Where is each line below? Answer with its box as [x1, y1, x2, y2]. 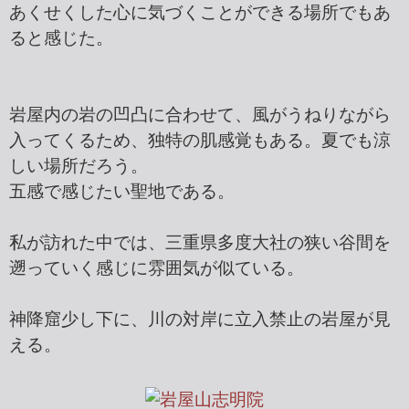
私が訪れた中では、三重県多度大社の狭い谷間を [9, 232, 391, 252]
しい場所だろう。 [9, 155, 148, 175]
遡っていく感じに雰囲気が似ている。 [9, 257, 304, 278]
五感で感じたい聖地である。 [9, 181, 235, 201]
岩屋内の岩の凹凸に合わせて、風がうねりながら [9, 104, 391, 124]
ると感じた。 [9, 27, 113, 47]
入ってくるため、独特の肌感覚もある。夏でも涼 [9, 130, 391, 150]
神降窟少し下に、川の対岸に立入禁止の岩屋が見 [9, 309, 391, 329]
